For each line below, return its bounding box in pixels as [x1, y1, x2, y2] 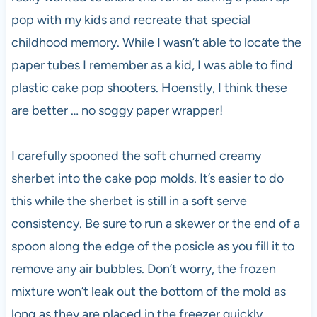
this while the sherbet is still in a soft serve [11, 193, 247, 209]
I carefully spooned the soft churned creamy [11, 148, 261, 163]
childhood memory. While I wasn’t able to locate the [11, 35, 301, 50]
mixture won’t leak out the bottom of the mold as [11, 284, 286, 299]
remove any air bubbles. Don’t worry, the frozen [11, 261, 276, 277]
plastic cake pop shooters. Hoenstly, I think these [11, 80, 287, 96]
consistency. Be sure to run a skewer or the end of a [11, 216, 300, 231]
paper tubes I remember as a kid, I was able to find [11, 57, 293, 73]
